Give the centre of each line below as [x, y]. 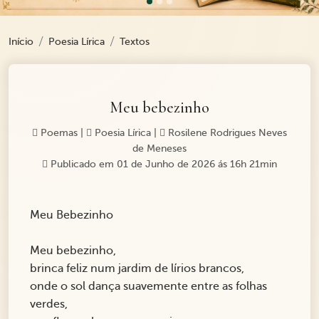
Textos [135, 42]
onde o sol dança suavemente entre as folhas [148, 287]
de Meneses [159, 149]
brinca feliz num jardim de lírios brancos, [137, 269]
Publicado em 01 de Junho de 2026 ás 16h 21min [162, 164]
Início [21, 42]
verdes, [49, 304]
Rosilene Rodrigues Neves [226, 133]
